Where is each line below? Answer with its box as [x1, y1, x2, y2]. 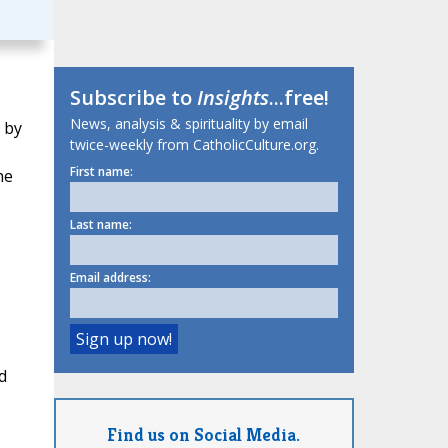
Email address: [69, 269, 151, 287]
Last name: [69, 216, 132, 234]
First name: [69, 163, 133, 181]
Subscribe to [69, 84, 197, 112]
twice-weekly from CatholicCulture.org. [69, 135, 319, 155]
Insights [196, 84, 269, 112]
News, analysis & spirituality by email [69, 114, 308, 134]
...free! [268, 84, 329, 112]
